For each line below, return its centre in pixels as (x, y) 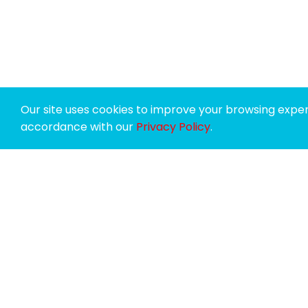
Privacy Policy (173, 127)
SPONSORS (131, 239)
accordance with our (78, 127)
